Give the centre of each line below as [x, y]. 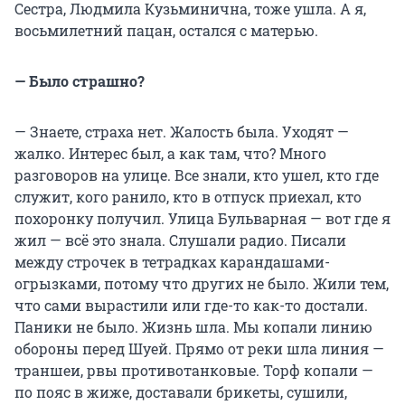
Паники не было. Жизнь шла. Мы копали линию [193, 326]
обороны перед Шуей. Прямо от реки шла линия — [199, 348]
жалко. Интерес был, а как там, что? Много [170, 153]
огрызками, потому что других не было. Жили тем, [202, 283]
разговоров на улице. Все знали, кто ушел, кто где [197, 174]
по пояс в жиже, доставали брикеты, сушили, [181, 391]
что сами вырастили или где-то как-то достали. [191, 305]
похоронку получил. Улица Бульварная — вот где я [202, 218]
